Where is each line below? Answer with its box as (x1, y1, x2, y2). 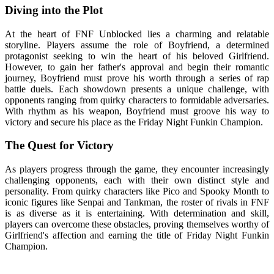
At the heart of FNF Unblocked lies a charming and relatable (5, 28, 269, 39)
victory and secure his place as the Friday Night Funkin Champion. (5, 116, 263, 127)
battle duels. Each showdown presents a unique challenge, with (5, 83, 269, 94)
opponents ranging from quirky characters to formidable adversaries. (5, 94, 269, 105)
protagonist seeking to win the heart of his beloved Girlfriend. (5, 50, 269, 61)
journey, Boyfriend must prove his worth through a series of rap (5, 72, 269, 83)
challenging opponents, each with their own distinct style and (5, 175, 269, 186)
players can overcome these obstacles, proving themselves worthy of (5, 219, 269, 230)
